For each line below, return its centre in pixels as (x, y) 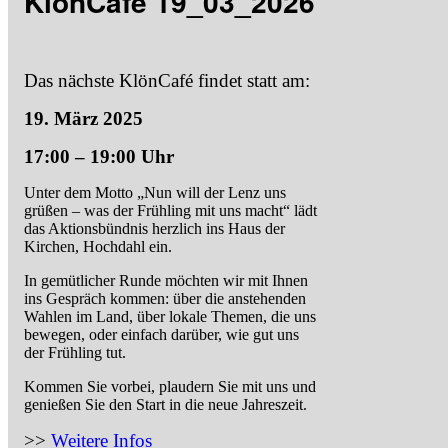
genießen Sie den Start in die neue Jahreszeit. (165, 404)
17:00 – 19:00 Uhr (99, 156)
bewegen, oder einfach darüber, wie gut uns (161, 334)
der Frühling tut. (75, 352)
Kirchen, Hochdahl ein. (98, 246)
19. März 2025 (83, 118)
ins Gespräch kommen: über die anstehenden (165, 298)
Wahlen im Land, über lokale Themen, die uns (170, 316)
